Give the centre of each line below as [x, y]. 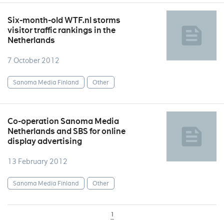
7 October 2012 [33, 60]
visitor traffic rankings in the [61, 30]
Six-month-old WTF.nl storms [64, 20]
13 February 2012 [37, 161]
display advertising [45, 141]
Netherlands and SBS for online [66, 131]
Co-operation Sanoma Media [63, 121]
